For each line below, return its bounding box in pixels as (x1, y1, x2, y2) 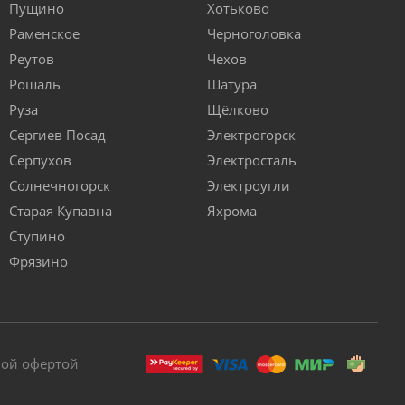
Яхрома (207, 202, 257, 221)
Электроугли (207, 176, 290, 195)
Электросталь (207, 151, 297, 170)
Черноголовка (207, 24, 301, 43)
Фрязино (9, 252, 68, 271)
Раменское (9, 24, 80, 43)
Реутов (9, 50, 54, 69)
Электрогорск (207, 126, 296, 145)
